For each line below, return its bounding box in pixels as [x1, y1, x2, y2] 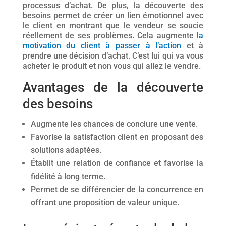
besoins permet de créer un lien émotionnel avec [22, 11, 204, 20]
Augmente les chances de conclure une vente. [30, 119, 198, 129]
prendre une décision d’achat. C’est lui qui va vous [22, 51, 204, 61]
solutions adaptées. [30, 145, 101, 155]
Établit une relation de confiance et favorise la [30, 158, 204, 168]
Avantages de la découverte [22, 80, 204, 95]
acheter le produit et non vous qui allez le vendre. [22, 61, 201, 71]
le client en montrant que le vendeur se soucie [22, 21, 204, 30]
